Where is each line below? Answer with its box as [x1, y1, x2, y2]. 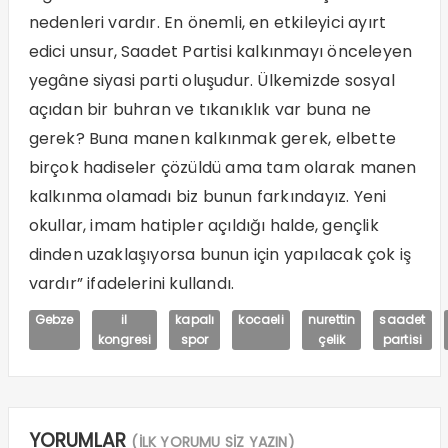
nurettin [307, 311, 356, 329]
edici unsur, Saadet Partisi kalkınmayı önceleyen [28, 40, 413, 64]
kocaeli [238, 311, 284, 329]
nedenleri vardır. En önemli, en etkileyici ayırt [28, 11, 387, 35]
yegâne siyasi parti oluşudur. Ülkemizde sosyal [28, 69, 395, 93]
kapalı [175, 311, 215, 329]
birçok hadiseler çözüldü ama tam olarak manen [28, 156, 417, 180]
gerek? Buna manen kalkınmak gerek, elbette [28, 127, 396, 151]
